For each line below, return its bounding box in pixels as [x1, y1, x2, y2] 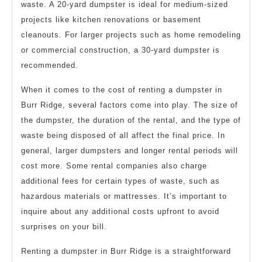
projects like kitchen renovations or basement [21, 15, 201, 24]
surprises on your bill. [21, 222, 107, 231]
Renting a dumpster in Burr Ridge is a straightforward [21, 246, 231, 256]
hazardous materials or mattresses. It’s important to [21, 191, 227, 201]
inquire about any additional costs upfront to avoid [21, 206, 219, 216]
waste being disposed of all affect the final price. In [21, 130, 225, 140]
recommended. [21, 60, 78, 70]
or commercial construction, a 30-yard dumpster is [21, 45, 220, 54]
